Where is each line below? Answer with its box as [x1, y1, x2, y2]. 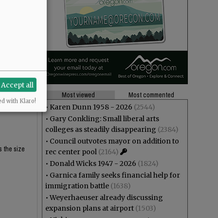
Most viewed [62, 91, 95, 99]
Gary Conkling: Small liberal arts [50, 114, 159, 123]
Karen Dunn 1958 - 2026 [50, 103, 132, 111]
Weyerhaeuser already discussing [50, 193, 163, 202]
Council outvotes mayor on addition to [50, 137, 179, 145]
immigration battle [45, 182, 109, 190]
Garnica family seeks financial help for [50, 171, 180, 180]
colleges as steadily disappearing [45, 125, 156, 134]
